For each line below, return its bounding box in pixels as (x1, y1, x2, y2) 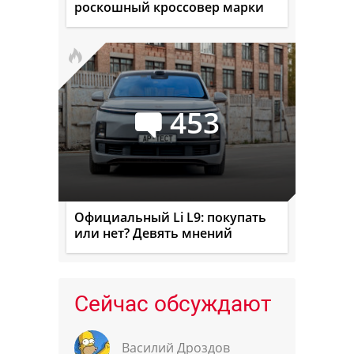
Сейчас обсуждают (74, 291, 271, 318)
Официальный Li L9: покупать (74, 209, 266, 227)
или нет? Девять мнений (74, 224, 232, 243)
